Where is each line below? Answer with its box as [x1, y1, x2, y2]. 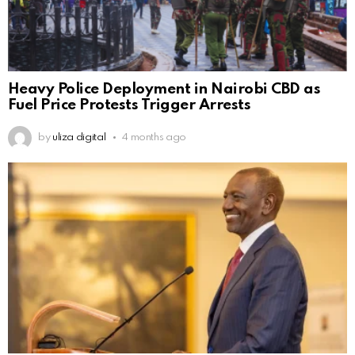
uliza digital [52, 132, 106, 143]
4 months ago [122, 132, 186, 143]
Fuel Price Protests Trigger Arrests [8, 97, 251, 113]
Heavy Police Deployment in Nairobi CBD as [8, 81, 321, 97]
